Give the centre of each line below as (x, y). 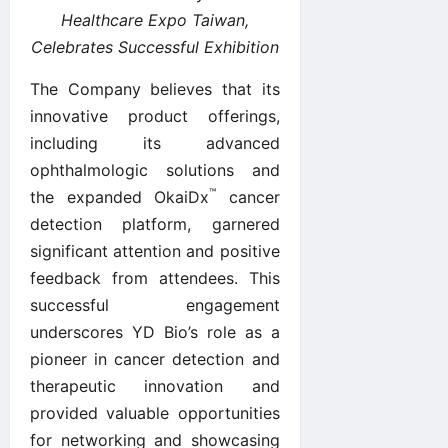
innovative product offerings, (155, 115)
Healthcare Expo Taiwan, (154, 19)
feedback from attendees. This (155, 277)
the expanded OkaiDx (120, 196)
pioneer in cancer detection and (155, 358)
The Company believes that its (155, 88)
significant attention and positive (155, 250)
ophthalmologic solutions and (155, 169)
